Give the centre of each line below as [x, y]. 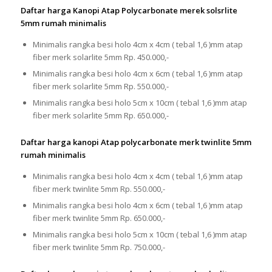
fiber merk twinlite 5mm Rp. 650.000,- [99, 218]
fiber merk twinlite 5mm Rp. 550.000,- [99, 189]
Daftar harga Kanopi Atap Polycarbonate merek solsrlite [129, 11]
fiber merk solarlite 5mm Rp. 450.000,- [100, 57]
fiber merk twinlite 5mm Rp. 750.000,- [99, 247]
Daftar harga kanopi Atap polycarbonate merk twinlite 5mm [136, 142]
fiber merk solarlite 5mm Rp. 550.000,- [100, 87]
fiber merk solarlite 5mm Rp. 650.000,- [100, 116]
